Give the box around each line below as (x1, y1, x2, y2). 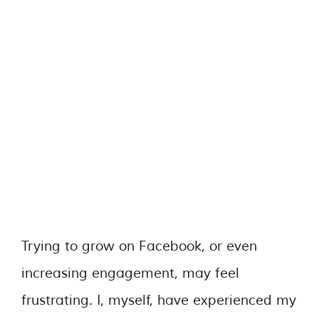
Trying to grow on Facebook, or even (21, 237, 257, 255)
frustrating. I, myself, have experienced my (21, 291, 296, 309)
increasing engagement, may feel (21, 264, 239, 282)
